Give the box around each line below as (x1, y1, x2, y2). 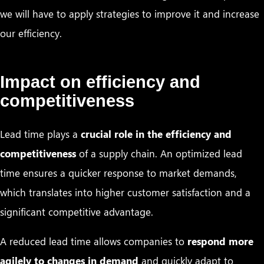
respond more (187, 234, 253, 247)
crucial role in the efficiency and (81, 127, 232, 140)
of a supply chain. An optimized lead (76, 147, 242, 160)
